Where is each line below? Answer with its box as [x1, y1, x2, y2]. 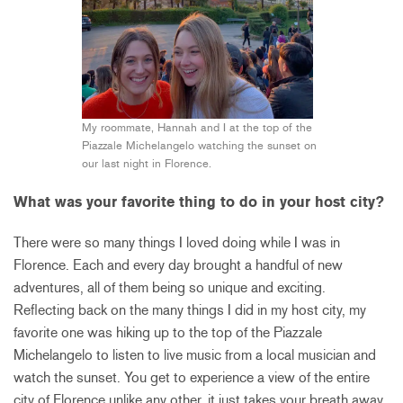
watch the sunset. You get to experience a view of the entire [13, 369, 370, 387]
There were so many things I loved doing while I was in [13, 234, 340, 252]
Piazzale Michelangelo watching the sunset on [81, 139, 317, 153]
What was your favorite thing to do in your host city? [13, 193, 384, 211]
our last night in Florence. [81, 157, 211, 171]
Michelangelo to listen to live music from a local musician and [13, 346, 376, 364]
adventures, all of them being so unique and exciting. [13, 279, 326, 297]
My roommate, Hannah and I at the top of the [81, 121, 312, 135]
